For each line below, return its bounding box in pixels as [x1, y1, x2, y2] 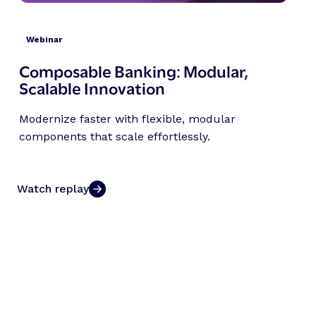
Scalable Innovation [18, 75, 165, 99]
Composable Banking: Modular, [18, 58, 248, 82]
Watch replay [16, 181, 89, 195]
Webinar [25, 34, 62, 44]
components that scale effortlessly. [18, 129, 210, 143]
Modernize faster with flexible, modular [18, 111, 236, 126]
